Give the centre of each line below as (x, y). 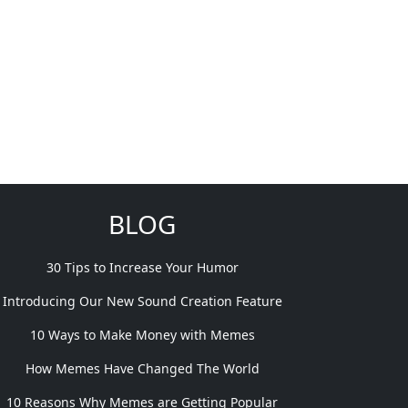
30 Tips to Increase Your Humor (142, 267)
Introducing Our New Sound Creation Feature (142, 301)
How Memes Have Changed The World (142, 368)
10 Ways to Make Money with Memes (142, 335)
